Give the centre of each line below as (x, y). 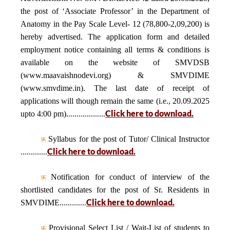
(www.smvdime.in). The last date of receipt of (115, 88)
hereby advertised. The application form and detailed (115, 37)
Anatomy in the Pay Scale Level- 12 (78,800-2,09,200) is (115, 24)
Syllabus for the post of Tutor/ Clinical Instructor (128, 139)
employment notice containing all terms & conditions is (115, 50)
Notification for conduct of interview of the (128, 177)
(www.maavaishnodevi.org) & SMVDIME (115, 75)
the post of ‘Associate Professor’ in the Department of (115, 11)
